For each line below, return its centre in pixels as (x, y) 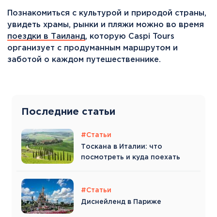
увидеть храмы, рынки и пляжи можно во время (106, 25)
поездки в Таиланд (46, 36)
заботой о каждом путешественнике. (84, 60)
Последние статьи (68, 112)
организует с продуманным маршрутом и (93, 48)
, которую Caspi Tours (130, 36)
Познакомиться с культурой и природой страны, (107, 13)
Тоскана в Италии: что (122, 147)
